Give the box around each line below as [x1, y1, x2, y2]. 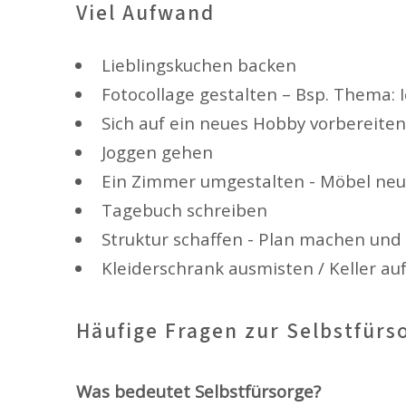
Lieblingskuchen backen [101, 53, 296, 76]
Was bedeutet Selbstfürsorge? [75, 380, 321, 403]
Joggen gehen [101, 140, 213, 163]
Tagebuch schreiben [101, 198, 267, 221]
